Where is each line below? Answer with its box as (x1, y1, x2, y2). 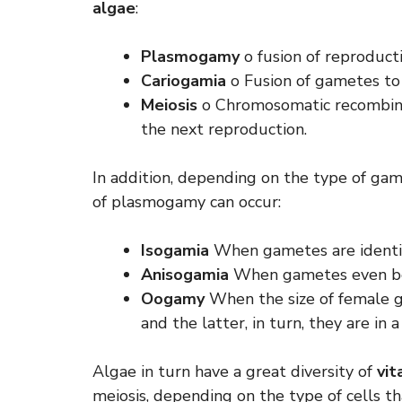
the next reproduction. (141, 118, 307, 140)
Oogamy (141, 288, 205, 310)
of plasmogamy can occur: (92, 191, 281, 213)
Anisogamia (141, 264, 229, 285)
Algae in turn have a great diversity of (92, 361, 377, 382)
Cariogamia (141, 70, 226, 92)
